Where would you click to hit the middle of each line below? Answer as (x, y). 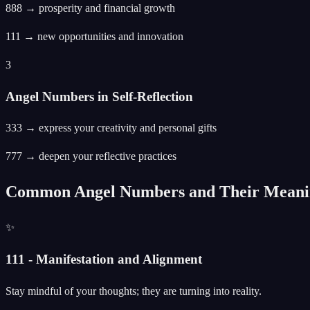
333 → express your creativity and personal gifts (111, 128)
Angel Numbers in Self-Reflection (99, 96)
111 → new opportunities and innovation (94, 37)
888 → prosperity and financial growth (90, 8)
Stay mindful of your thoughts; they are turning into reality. (134, 291)
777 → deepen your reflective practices (91, 156)
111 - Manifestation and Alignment (104, 259)
